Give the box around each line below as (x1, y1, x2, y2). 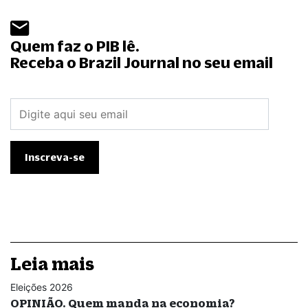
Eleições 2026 (10, 280, 73, 293)
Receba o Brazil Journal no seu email (10, 53, 273, 71)
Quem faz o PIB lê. (10, 36, 140, 54)
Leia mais (10, 253, 94, 274)
